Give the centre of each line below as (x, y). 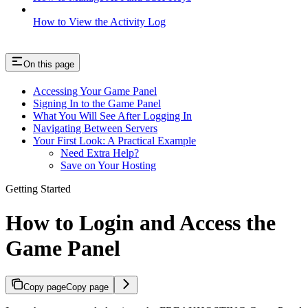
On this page (49, 65)
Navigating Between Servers (95, 129)
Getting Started (38, 189)
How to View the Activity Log (99, 22)
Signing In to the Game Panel (97, 104)
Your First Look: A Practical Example (114, 141)
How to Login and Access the (141, 222)
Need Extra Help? (100, 153)
